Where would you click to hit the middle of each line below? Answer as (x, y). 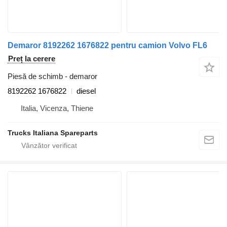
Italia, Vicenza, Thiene (57, 108)
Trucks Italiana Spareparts (53, 133)
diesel (86, 91)
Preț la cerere (32, 59)
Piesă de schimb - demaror (52, 77)
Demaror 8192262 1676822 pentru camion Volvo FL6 (107, 46)
